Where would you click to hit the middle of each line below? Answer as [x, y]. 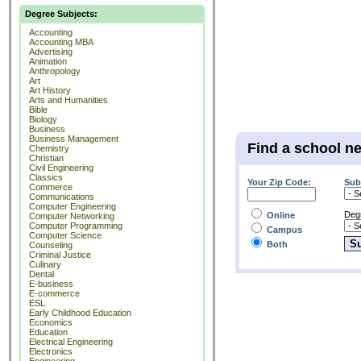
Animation [48, 61]
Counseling [51, 245]
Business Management [74, 139]
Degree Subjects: [61, 14]
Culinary [45, 264]
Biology [43, 119]
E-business [51, 284]
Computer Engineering [73, 206]
